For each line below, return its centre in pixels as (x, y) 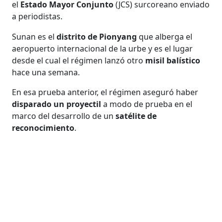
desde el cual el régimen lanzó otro (79, 60)
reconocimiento (43, 128)
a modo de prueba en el (148, 104)
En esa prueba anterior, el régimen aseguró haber (105, 92)
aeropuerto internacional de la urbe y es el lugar (103, 48)
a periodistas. (37, 16)
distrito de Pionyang (97, 36)
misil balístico (173, 60)
